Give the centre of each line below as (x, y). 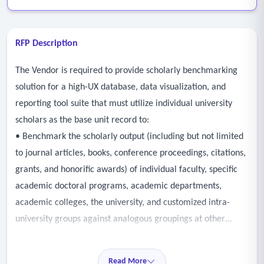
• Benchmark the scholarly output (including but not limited (129, 137)
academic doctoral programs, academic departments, (118, 186)
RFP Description (47, 44)
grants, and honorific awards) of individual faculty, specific (126, 170)
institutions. (37, 236)
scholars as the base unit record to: (82, 120)
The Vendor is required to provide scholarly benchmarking (126, 71)
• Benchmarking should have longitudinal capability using (125, 252)
